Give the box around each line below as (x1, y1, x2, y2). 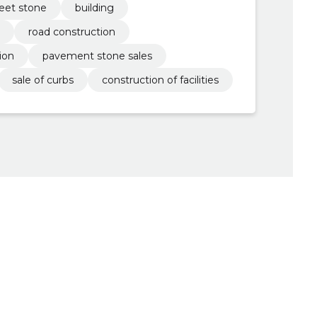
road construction (28, 25, 115, 39)
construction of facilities (101, 74, 219, 87)
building (74, 1, 114, 15)
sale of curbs (11, 74, 74, 87)
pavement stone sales (42, 50, 152, 63)
